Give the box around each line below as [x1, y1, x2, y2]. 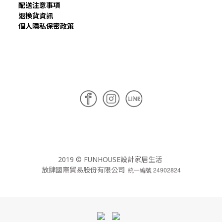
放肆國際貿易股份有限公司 [41, 165, 125, 174]
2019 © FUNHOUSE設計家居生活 [58, 155, 164, 164]
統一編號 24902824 [124, 166, 181, 174]
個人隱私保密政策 [18, 21, 74, 31]
